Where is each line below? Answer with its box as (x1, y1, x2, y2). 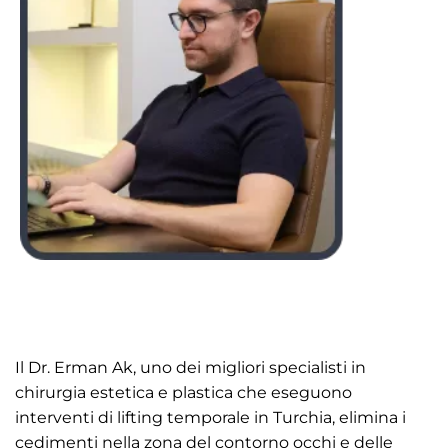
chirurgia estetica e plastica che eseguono (15, 383, 352, 403)
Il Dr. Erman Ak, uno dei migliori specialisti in (15, 358, 366, 378)
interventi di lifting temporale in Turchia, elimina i (15, 408, 406, 428)
